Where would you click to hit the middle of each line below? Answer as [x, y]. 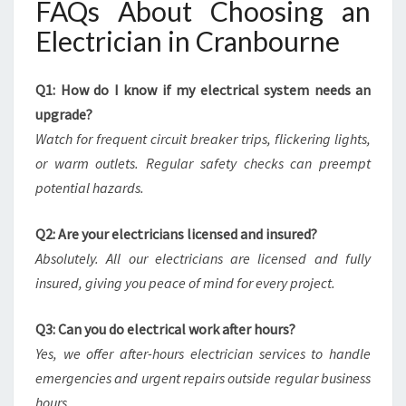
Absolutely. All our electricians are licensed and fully [203, 258]
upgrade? [64, 114]
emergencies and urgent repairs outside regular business [203, 378]
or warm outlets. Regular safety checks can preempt [203, 163]
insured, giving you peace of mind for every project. [185, 283]
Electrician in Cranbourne [188, 41]
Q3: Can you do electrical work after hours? [165, 329]
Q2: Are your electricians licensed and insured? [176, 234]
